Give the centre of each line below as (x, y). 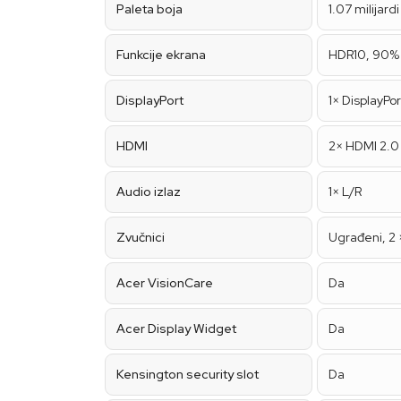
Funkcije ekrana (161, 55)
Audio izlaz (149, 192)
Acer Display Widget (176, 328)
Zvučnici (141, 237)
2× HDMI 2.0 (364, 146)
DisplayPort (150, 100)
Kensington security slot (188, 374)
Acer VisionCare (165, 283)
